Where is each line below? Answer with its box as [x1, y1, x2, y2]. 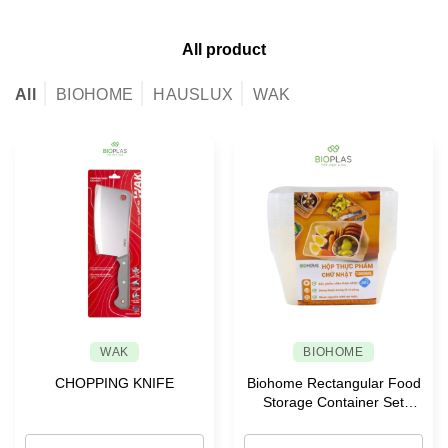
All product [182, 40, 266, 58]
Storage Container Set [263, 393, 404, 410]
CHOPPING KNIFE [55, 374, 174, 391]
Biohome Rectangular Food [246, 374, 421, 391]
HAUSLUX [153, 85, 234, 103]
